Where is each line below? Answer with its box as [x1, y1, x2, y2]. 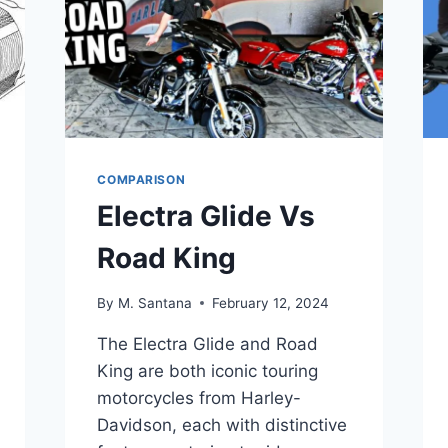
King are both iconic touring [97, 360, 319, 381]
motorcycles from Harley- [97, 387, 302, 408]
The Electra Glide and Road [97, 333, 319, 354]
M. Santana [117, 294, 192, 311]
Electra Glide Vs [97, 199, 316, 234]
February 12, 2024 [211, 294, 329, 311]
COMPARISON [97, 172, 186, 188]
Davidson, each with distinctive [97, 414, 348, 435]
